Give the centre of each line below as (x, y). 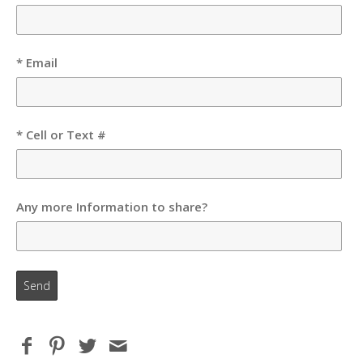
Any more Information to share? (112, 207)
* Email (37, 62)
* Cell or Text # (61, 135)
